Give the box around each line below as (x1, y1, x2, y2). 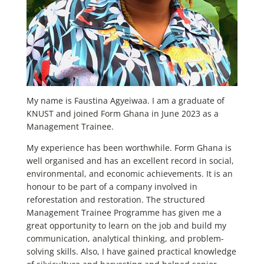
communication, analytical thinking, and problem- (27, 232, 224, 244)
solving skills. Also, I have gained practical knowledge (27, 245, 236, 257)
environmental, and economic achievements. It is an (27, 167, 233, 179)
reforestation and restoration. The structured (27, 193, 205, 205)
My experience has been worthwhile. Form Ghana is (27, 141, 232, 153)
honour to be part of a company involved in (27, 180, 197, 192)
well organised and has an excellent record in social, (27, 154, 234, 166)
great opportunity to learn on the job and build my (27, 219, 226, 231)
